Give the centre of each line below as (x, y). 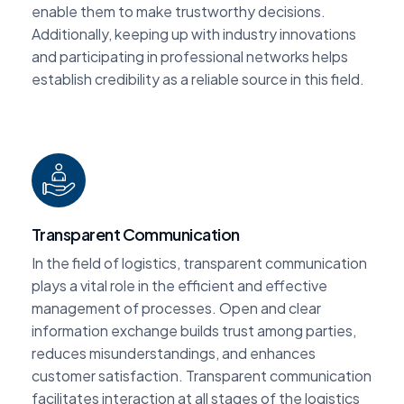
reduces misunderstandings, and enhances (174, 353)
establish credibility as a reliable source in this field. (198, 78)
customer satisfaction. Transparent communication (202, 375)
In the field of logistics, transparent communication (199, 262)
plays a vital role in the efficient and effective (179, 285)
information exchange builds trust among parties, (194, 330)
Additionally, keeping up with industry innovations (194, 33)
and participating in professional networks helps (190, 56)
